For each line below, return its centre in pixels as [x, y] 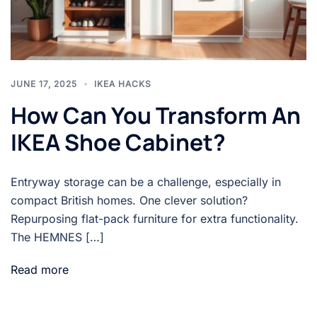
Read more [40, 269]
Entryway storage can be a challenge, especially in [146, 181]
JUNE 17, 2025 [44, 83]
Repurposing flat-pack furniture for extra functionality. [155, 218]
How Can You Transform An [156, 115]
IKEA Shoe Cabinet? [118, 142]
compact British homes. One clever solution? [129, 200]
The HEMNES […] [57, 237]
